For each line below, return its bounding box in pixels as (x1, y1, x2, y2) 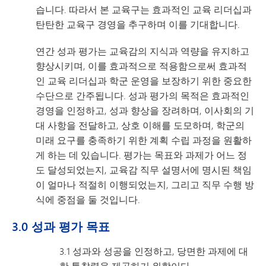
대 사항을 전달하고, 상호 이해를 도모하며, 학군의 (36, 118, 245, 132)
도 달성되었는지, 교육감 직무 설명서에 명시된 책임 (36, 163, 252, 176)
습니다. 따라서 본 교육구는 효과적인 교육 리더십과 (36, 2, 252, 16)
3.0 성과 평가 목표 (12, 218, 110, 235)
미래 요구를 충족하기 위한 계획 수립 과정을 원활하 (36, 133, 252, 147)
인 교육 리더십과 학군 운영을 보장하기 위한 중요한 (36, 74, 252, 87)
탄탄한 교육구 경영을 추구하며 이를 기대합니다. (36, 17, 240, 31)
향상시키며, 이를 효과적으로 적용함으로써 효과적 (36, 59, 247, 72)
